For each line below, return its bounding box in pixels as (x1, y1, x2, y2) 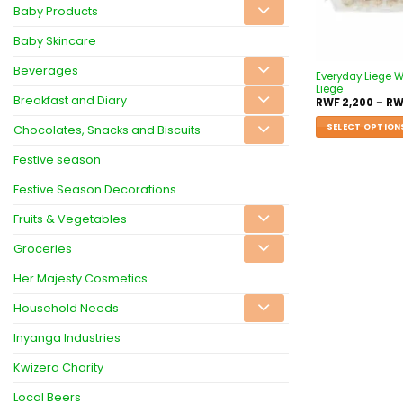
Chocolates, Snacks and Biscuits (13, 121, 201, 138)
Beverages (13, 62, 78, 78)
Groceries (13, 240, 72, 256)
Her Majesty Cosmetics (13, 270, 148, 286)
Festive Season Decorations (13, 181, 176, 197)
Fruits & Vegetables (13, 210, 127, 227)
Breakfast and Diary (13, 92, 127, 108)
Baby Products (13, 3, 98, 19)
